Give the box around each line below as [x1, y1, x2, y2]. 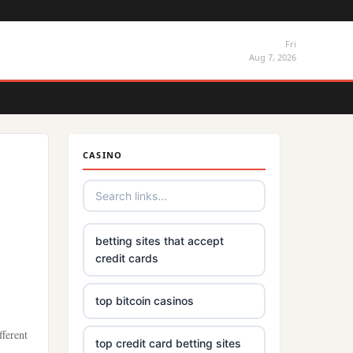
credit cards [95, 251, 158, 265]
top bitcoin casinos [95, 294, 194, 307]
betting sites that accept [95, 234, 224, 247]
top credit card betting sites [95, 336, 241, 350]
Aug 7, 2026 [249, 51, 296, 63]
